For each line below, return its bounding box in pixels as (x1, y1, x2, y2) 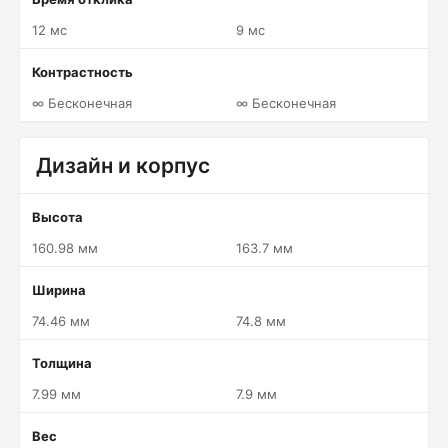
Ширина (32, 282, 86, 298)
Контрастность (32, 64, 133, 80)
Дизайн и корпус (36, 153, 210, 178)
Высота (32, 209, 83, 225)
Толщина (32, 355, 92, 371)
